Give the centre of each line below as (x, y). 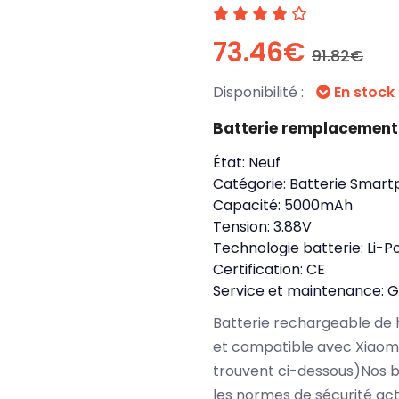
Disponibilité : (260, 92)
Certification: (260, 269)
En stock (362, 92)
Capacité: (248, 205)
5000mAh (318, 205)
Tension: (243, 227)
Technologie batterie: (290, 248)
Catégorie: (251, 184)
